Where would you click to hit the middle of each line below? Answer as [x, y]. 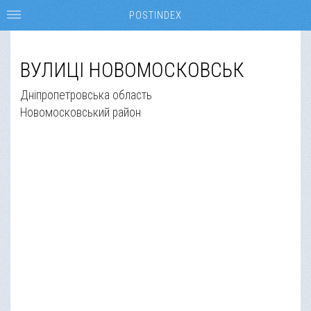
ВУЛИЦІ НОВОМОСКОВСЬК [133, 70]
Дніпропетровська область [86, 95]
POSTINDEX [155, 15]
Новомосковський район [81, 112]
